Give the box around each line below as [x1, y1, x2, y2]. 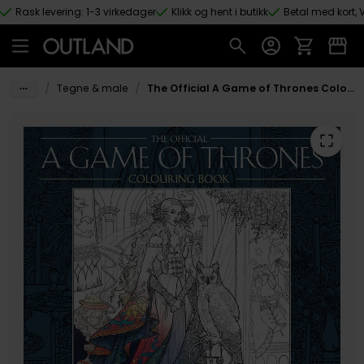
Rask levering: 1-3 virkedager [15, 5, 156, 19]
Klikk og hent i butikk [171, 5, 268, 19]
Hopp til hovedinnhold [18, 19, 141, 36]
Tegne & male [56, 81, 128, 96]
